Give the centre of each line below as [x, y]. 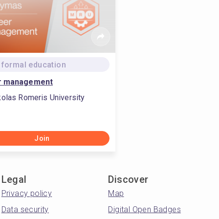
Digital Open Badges [144, 209]
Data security [25, 209]
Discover [128, 179]
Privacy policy [27, 193]
